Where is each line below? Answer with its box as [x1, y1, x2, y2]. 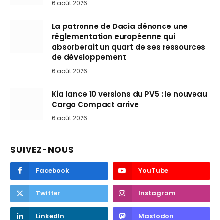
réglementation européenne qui [52, 31, 175, 42]
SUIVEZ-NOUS [10, 143, 75, 156]
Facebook [36, 165, 69, 175]
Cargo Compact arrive [52, 99, 139, 110]
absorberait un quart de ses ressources [52, 41, 206, 52]
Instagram [138, 188, 176, 198]
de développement [52, 52, 126, 62]
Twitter [36, 188, 60, 198]
